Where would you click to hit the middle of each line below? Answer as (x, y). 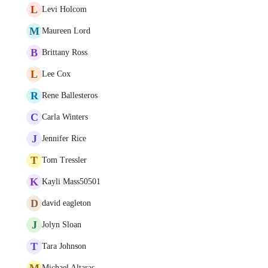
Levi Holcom (64, 9)
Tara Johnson (64, 246)
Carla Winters (65, 117)
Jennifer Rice (64, 138)
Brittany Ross (65, 52)
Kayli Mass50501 (71, 182)
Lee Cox (56, 74)
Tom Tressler (64, 160)
